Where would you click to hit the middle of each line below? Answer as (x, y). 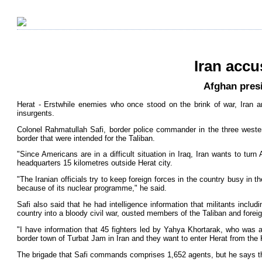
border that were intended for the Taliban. (86, 138)
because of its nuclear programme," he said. (92, 188)
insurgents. (36, 113)
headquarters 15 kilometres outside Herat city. (95, 163)
